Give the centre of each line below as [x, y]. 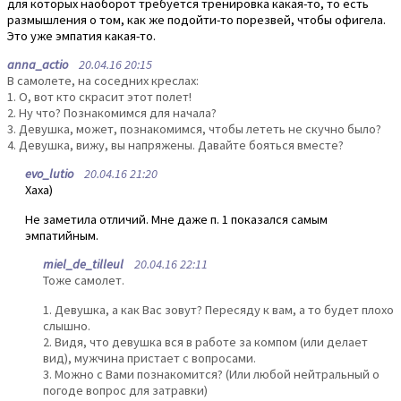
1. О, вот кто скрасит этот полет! [99, 96]
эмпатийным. [62, 235]
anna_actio [38, 64]
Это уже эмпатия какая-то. [81, 35]
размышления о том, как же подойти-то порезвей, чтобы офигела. [196, 19]
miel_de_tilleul [83, 264]
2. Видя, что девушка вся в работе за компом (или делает [205, 341]
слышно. [67, 325]
